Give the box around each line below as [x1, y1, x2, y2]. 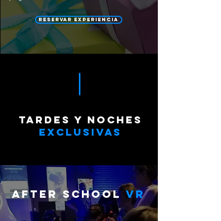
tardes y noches [18, 113, 143, 126]
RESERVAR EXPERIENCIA [38, 16, 118, 23]
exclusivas [39, 126, 122, 138]
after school [12, 187, 126, 201]
